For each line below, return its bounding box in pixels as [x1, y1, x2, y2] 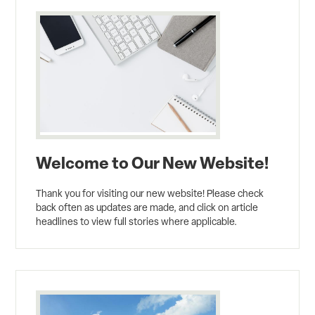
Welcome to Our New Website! [36, 151, 269, 174]
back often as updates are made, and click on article [36, 201, 259, 214]
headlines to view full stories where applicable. [36, 215, 238, 229]
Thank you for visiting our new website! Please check [36, 187, 264, 200]
